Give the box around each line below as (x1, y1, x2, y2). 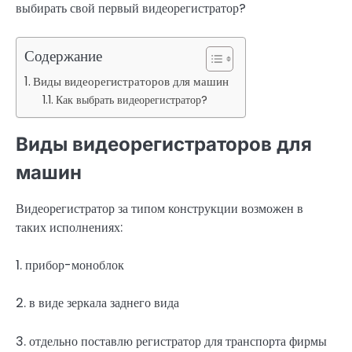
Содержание (24, 46, 102, 68)
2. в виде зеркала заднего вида (16, 294, 179, 313)
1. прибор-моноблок (16, 256, 124, 275)
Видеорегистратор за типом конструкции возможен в (16, 200, 303, 218)
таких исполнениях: (16, 218, 123, 237)
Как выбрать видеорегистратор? (55, 92, 207, 108)
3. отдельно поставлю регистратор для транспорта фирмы (16, 332, 327, 350)
